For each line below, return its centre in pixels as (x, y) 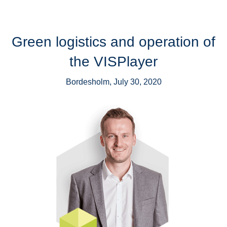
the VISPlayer (113, 62)
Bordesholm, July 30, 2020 (113, 82)
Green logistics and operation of (113, 42)
